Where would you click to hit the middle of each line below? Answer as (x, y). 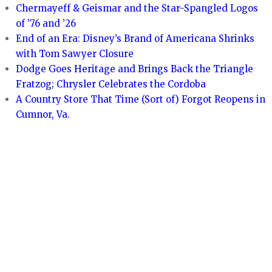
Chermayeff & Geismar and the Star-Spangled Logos (137, 8)
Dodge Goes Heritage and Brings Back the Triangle (135, 69)
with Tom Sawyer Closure (75, 54)
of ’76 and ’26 (46, 24)
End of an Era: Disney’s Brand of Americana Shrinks (135, 39)
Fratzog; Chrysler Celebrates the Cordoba (111, 84)
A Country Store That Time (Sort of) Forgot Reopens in (141, 100)
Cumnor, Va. (43, 115)
